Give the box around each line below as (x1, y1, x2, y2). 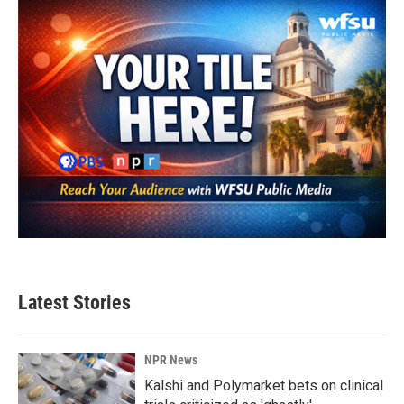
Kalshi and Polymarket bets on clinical (144, 376, 383, 394)
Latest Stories (18, 290, 131, 314)
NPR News (144, 352, 197, 367)
